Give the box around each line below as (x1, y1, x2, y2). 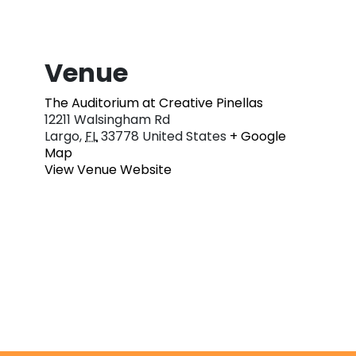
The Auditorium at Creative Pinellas (44, 93, 263, 112)
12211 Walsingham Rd (44, 110, 170, 129)
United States (142, 126, 226, 145)
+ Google (230, 126, 286, 145)
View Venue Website (44, 160, 172, 179)
